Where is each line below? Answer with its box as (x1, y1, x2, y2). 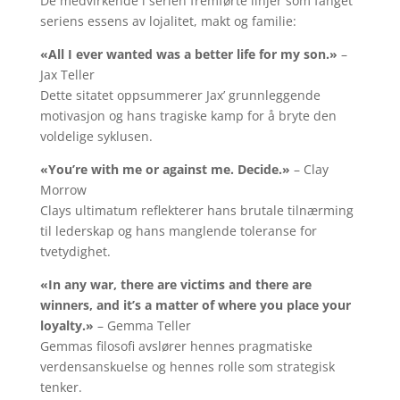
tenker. (39, 379, 82, 396)
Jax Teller (39, 66, 95, 83)
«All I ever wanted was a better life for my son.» (39, 46, 337, 62)
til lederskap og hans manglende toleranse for (39, 222, 317, 239)
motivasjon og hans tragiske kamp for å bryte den (39, 107, 337, 124)
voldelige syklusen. (39, 128, 153, 145)
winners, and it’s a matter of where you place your (39, 296, 351, 313)
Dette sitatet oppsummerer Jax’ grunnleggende (39, 87, 321, 104)
